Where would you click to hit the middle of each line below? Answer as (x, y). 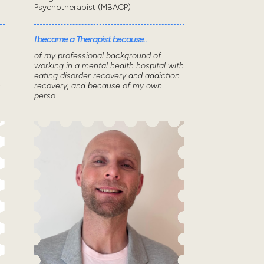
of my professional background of (97, 55)
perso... (47, 95)
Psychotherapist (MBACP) (82, 7)
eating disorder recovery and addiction (107, 75)
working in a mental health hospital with (109, 65)
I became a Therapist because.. (90, 39)
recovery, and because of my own (98, 85)
